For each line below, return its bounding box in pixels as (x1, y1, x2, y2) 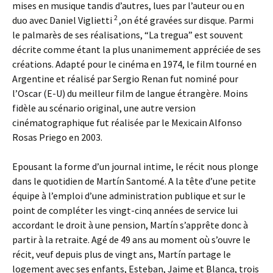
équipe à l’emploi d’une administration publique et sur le (12, 190, 246, 202)
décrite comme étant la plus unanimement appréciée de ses (12, 43, 261, 55)
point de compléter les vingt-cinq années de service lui (12, 204, 238, 216)
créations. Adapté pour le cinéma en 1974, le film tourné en (12, 58, 257, 70)
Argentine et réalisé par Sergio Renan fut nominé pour (12, 73, 238, 85)
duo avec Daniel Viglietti (12, 14, 114, 26)
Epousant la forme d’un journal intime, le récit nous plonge (12, 160, 258, 172)
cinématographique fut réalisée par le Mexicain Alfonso (12, 116, 242, 129)
